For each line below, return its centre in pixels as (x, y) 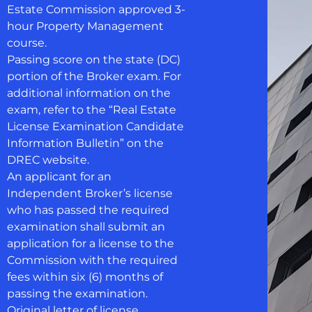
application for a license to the (90, 243)
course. (26, 43)
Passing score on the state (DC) (93, 60)
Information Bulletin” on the (85, 143)
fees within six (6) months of (85, 277)
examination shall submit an (86, 227)
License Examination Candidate (95, 126)
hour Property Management (85, 26)
